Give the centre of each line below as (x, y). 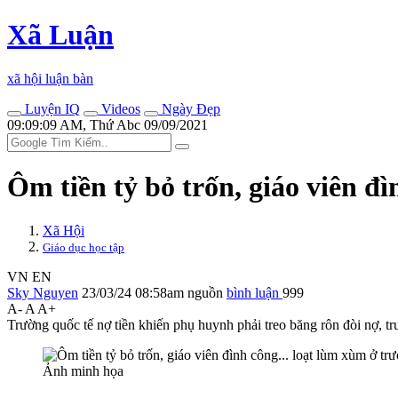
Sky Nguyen (43, 292)
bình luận (255, 292)
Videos (119, 108)
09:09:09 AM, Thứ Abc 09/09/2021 (107, 124)
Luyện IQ (51, 108)
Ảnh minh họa (83, 370)
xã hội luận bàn (50, 78)
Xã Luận (60, 35)
